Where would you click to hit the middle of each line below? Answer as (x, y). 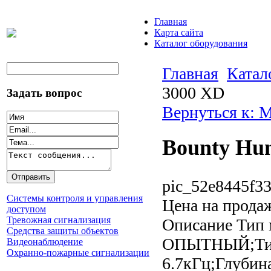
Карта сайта (179, 32)
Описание (197, 224)
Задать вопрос (44, 93)
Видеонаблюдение (45, 242)
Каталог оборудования (201, 43)
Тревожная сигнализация (59, 220)
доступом (26, 209)
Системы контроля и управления (75, 198)
